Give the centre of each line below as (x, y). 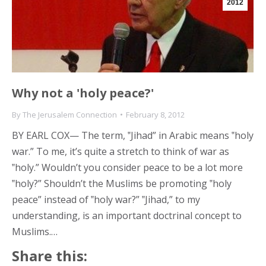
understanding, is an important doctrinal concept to (127, 215)
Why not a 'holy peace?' (83, 93)
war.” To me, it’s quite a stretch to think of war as (121, 151)
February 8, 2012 (155, 114)
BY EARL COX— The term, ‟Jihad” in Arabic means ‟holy (133, 135)
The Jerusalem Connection (70, 114)
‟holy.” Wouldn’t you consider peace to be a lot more (127, 167)
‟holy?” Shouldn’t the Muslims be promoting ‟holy (122, 183)
